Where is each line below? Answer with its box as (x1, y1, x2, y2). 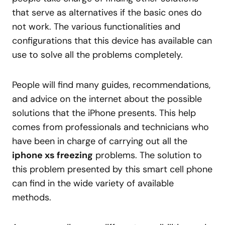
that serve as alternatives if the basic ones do (12, 7, 202, 19)
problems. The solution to (93, 149, 202, 161)
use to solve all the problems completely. (12, 49, 183, 61)
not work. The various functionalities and (12, 21, 180, 33)
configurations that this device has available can (12, 35, 212, 47)
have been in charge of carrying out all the (12, 135, 187, 147)
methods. (12, 191, 51, 203)
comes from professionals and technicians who (12, 121, 209, 133)
